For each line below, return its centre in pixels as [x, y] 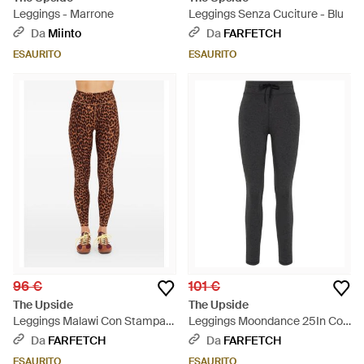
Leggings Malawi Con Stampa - [93, 321]
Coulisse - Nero [228, 337]
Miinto [65, 33]
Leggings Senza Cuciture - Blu [266, 14]
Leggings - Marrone [63, 14]
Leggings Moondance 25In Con [269, 321]
